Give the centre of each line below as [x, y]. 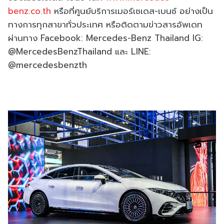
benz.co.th [29, 11]
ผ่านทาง [24, 38]
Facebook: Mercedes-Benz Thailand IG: [122, 38]
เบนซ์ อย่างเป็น [185, 11]
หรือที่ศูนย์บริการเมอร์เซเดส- [106, 11]
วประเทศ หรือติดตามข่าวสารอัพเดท [137, 25]
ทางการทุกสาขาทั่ [40, 25]
